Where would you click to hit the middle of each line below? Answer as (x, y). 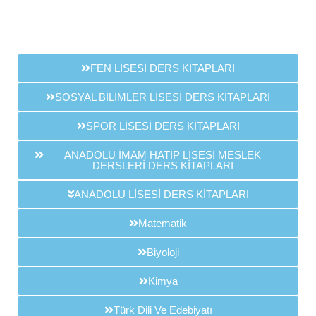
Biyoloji (163, 253)
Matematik (163, 224)
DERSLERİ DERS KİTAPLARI (163, 166)
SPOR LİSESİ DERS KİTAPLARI (163, 126)
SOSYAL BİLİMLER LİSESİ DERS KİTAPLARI (163, 97)
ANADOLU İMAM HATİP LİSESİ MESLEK (163, 155)
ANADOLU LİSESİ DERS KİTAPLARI (161, 195)
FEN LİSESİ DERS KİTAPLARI (163, 68)
